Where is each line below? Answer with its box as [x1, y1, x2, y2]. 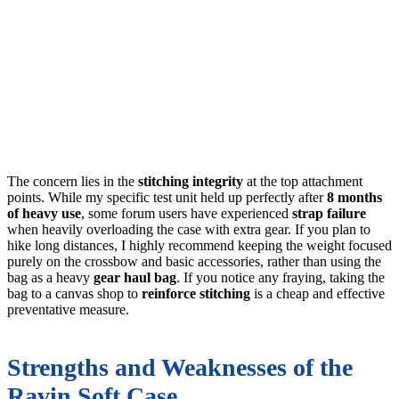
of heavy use [7, 206, 81, 222]
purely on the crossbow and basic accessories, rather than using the [7, 254, 381, 270]
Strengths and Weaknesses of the [7, 354, 353, 382]
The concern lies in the [7, 174, 138, 190]
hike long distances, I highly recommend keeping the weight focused [7, 238, 392, 254]
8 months [327, 190, 382, 206]
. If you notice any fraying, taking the [176, 270, 385, 286]
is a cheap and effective [250, 286, 385, 302]
